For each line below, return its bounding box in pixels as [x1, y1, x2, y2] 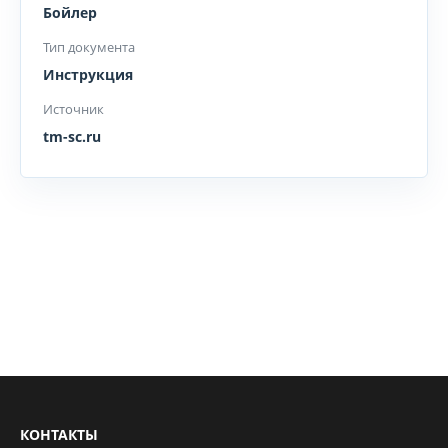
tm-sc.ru [43, 127, 101, 146]
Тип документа [43, 38, 135, 56]
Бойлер [43, 3, 97, 22]
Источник [43, 100, 104, 118]
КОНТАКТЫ [20, 425, 98, 444]
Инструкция [43, 65, 133, 84]
